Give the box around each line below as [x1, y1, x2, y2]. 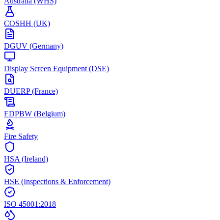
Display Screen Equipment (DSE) [4, 64, 109, 73]
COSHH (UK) [4, 19, 50, 27]
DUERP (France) [4, 87, 58, 95]
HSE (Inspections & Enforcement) [4, 177, 110, 186]
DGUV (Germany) [4, 42, 63, 50]
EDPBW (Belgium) [4, 110, 65, 118]
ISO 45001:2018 [4, 200, 56, 208]
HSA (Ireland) [4, 155, 48, 163]
